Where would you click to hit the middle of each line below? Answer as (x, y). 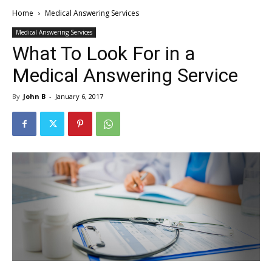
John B (34, 96)
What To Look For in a (104, 53)
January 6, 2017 (79, 96)
